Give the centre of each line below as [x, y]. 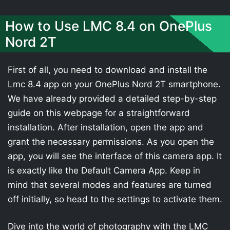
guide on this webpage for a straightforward [99, 113]
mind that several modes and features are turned [110, 185]
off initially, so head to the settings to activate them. [115, 199]
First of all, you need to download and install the [108, 70]
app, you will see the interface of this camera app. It [115, 156]
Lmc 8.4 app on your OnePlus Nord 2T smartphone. [114, 84]
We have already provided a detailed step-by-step [112, 98]
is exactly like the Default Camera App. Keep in [104, 170]
